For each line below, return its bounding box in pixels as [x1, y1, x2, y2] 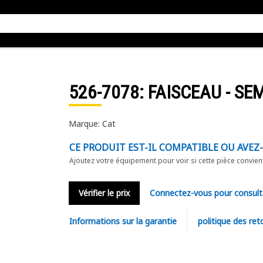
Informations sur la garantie [69, 215, 177, 227]
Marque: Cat [68, 118, 116, 129]
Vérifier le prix [78, 187, 130, 198]
